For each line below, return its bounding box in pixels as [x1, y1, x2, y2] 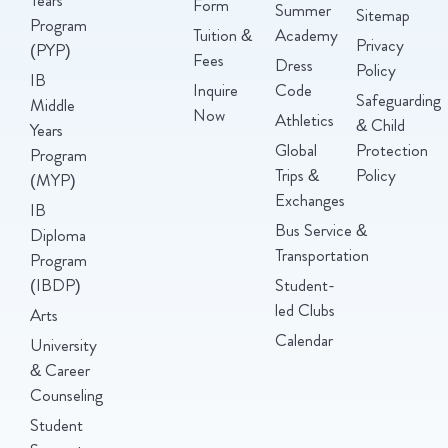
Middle [30, 92, 75, 117]
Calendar [274, 327, 333, 352]
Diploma [30, 222, 86, 247]
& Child [356, 112, 406, 137]
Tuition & [193, 22, 253, 47]
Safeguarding [356, 87, 442, 112]
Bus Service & [274, 217, 367, 242]
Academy [274, 22, 338, 47]
